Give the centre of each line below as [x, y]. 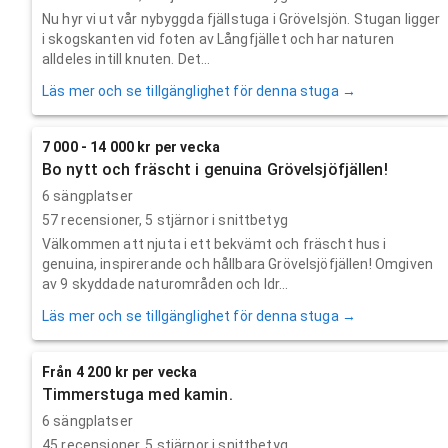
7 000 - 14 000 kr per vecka [131, 146]
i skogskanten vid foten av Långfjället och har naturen [218, 38]
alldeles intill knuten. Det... [126, 58]
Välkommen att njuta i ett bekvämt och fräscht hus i [214, 243]
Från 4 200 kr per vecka [120, 371]
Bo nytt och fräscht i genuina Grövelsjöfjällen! [215, 169]
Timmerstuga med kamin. [137, 394]
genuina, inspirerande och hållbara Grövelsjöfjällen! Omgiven [237, 263]
